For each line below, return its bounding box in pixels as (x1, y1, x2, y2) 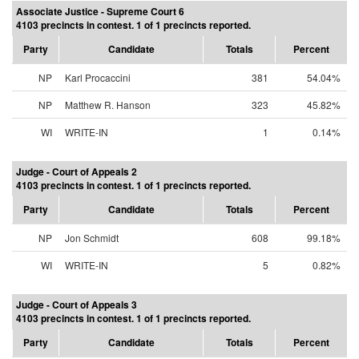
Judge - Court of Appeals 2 (16, 164, 137, 179)
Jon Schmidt (65, 231, 119, 244)
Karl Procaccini (65, 71, 131, 84)
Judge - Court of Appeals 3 (16, 297, 137, 312)
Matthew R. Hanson (65, 98, 151, 111)
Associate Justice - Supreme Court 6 (16, 4, 184, 18)
